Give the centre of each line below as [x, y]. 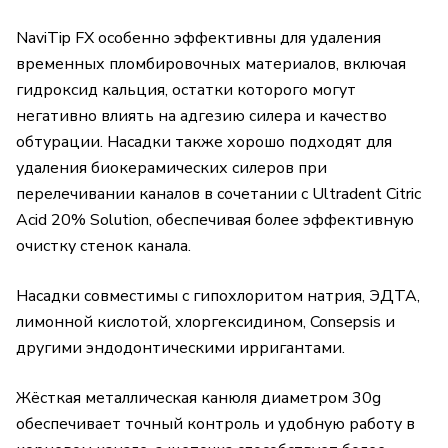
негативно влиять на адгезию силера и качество [201, 116]
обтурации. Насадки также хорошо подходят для [204, 142]
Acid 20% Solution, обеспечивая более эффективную [215, 220]
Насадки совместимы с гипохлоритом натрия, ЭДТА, [218, 296]
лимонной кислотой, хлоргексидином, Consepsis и [205, 322]
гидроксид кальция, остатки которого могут [186, 90]
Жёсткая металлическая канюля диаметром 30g [198, 398]
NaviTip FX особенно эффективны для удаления [198, 38]
